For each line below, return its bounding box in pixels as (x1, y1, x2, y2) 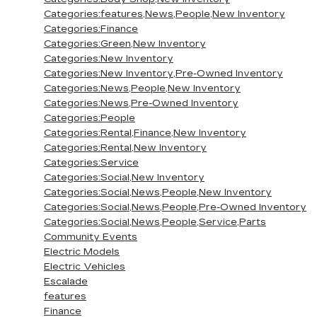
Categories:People (44, 113, 135, 124)
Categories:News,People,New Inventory (44, 83, 241, 94)
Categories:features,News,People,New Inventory (44, 8, 285, 20)
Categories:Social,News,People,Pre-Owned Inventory (44, 202, 306, 213)
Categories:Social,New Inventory (44, 172, 204, 183)
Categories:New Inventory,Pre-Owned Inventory (44, 68, 283, 79)
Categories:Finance (44, 23, 138, 35)
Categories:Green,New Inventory (44, 38, 206, 50)
